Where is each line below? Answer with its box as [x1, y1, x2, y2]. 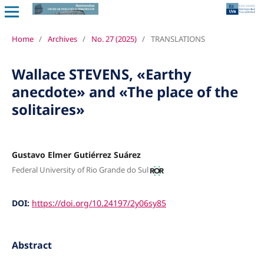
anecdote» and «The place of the [11, 81, 238, 101]
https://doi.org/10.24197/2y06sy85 [31, 197, 166, 209]
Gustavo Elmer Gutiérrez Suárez [11, 148, 141, 160]
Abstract [11, 238, 52, 252]
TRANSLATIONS [150, 33, 205, 44]
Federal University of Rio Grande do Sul [11, 164, 148, 176]
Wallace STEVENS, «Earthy [11, 64, 192, 84]
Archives [47, 33, 77, 44]
